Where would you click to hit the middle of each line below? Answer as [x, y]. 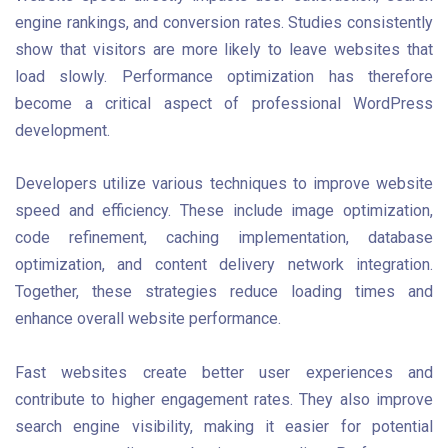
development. [62, 131]
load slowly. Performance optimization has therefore [224, 77]
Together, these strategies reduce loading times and [224, 292]
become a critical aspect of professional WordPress [224, 104]
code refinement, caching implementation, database [224, 238]
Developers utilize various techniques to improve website [224, 184]
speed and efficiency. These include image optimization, [224, 211]
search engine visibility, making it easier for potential [224, 426]
